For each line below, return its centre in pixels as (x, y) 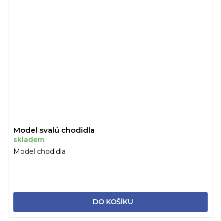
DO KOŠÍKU (113, 202)
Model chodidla (39, 151)
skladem (29, 139)
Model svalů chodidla (54, 130)
